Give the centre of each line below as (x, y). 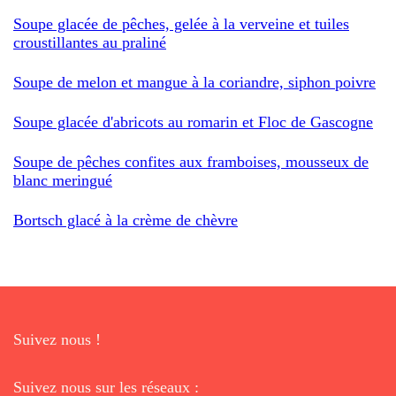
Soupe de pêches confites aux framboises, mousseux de (191, 161)
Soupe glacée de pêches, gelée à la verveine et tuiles (181, 23)
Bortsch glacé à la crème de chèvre (126, 220)
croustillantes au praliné (90, 42)
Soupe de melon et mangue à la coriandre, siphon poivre (194, 82)
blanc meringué (63, 180)
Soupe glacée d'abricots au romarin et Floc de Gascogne (193, 122)
